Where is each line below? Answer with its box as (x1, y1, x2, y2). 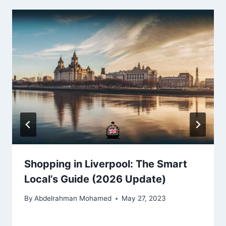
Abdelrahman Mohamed (34, 194, 112, 203)
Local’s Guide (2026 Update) (24, 173, 166, 185)
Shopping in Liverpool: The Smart (24, 157, 187, 170)
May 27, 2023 (122, 194, 166, 203)
